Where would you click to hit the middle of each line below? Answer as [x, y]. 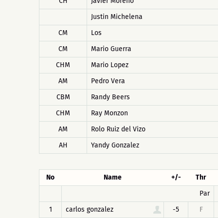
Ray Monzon [109, 113]
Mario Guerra [111, 49]
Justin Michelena [117, 17]
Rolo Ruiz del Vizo [118, 129]
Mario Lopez [110, 65]
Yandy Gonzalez [115, 145]
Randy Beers [110, 97]
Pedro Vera [108, 81]
